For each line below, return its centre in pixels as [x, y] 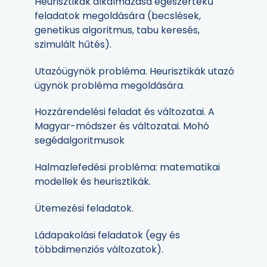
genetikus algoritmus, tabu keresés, [117, 30]
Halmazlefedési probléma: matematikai [127, 167]
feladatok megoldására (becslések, [118, 15]
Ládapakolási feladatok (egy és [107, 235]
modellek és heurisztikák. [93, 182]
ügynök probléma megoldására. [110, 85]
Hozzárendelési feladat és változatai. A [125, 112]
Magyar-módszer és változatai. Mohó [122, 126]
